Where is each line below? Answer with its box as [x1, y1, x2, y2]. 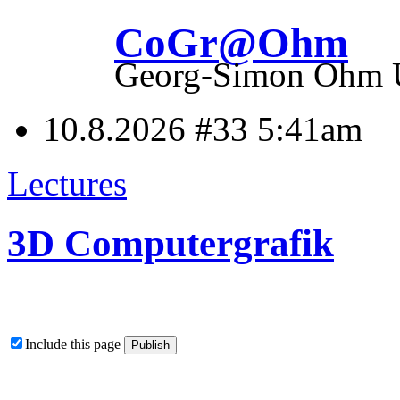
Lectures [7, 163, 127, 203]
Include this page [25, 336, 124, 352]
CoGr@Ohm [114, 20, 348, 67]
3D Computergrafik [7, 221, 334, 264]
